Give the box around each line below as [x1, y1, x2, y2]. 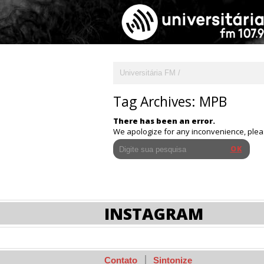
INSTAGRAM [104, 203, 203, 225]
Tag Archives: [113, 93, 199, 111]
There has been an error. [113, 115, 215, 127]
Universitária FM [120, 68, 176, 78]
